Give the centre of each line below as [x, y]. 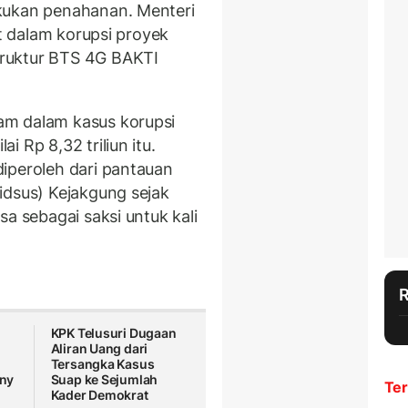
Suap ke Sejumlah [104, 380]
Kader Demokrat [99, 395]
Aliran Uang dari [99, 349]
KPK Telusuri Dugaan [113, 333]
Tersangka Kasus [102, 364]
